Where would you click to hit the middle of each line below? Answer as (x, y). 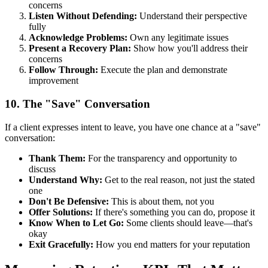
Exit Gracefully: (61, 244)
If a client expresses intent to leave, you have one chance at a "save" (133, 127)
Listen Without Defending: (83, 16)
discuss (42, 169)
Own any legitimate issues (178, 38)
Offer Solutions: (61, 212)
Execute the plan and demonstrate (163, 70)
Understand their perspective (192, 16)
